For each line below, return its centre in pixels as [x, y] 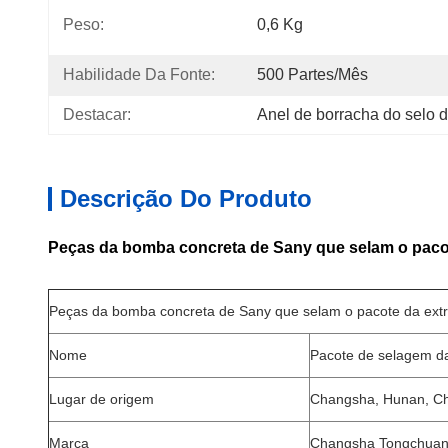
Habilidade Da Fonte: [139, 74]
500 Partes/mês [312, 74]
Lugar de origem [101, 399]
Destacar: [97, 114]
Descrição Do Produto [186, 198]
